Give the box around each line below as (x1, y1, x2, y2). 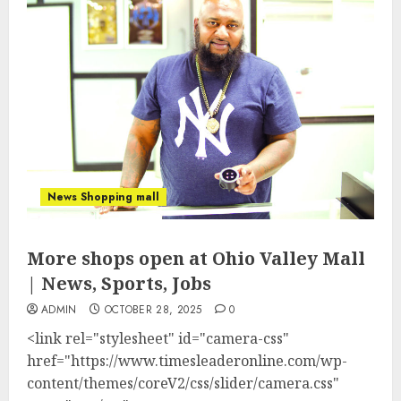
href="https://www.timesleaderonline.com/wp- (27, 351, 347, 371)
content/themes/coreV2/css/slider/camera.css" (27, 373, 339, 393)
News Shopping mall (47, 189, 159, 205)
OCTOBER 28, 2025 (104, 302, 202, 318)
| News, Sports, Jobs (27, 271, 211, 295)
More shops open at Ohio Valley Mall (27, 246, 365, 270)
